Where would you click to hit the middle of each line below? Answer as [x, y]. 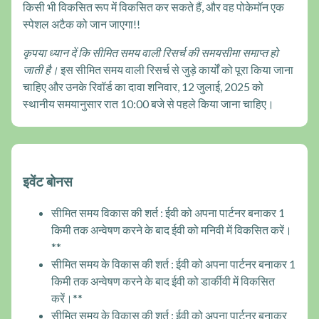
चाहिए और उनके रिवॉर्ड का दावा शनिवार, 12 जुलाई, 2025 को [143, 86]
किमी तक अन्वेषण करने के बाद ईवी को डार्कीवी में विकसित [163, 281]
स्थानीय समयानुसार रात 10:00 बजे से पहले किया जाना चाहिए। [148, 103]
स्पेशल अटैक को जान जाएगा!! [82, 23]
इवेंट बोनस [48, 181]
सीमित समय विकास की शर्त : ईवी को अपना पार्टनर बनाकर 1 [168, 213]
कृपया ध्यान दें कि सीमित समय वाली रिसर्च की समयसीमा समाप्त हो [151, 52]
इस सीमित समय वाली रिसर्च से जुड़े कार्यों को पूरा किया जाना [176, 69]
